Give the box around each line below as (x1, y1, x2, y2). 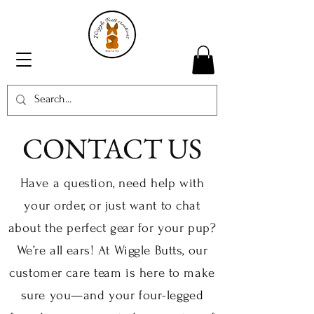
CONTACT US (22, 129, 202, 167)
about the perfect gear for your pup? (8, 220, 217, 235)
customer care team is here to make (9, 265, 215, 280)
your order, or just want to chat (24, 198, 200, 213)
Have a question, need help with (20, 175, 205, 191)
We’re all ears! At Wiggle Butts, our (16, 243, 208, 258)
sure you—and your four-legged (20, 287, 204, 303)
